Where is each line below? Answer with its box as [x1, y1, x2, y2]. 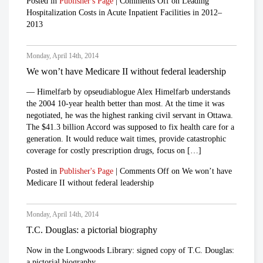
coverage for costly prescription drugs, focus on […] [26, 146, 201, 155]
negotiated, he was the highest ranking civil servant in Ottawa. [26, 110, 233, 120]
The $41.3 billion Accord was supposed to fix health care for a [26, 122, 234, 131]
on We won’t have [169, 166, 232, 176]
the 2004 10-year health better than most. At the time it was [26, 99, 224, 108]
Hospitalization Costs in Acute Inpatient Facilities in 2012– [26, 8, 222, 17]
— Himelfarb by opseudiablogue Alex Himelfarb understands [26, 87, 230, 96]
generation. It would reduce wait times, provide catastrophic [26, 134, 226, 143]
